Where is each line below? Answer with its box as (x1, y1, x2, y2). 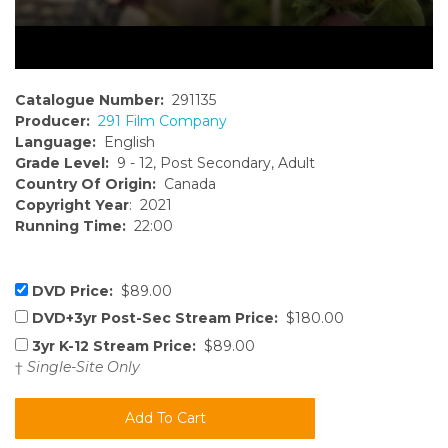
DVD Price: (32, 282, 113, 301)
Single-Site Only (27, 357, 140, 376)
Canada (156, 175, 216, 194)
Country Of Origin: (15, 175, 156, 194)
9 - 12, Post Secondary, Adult (109, 154, 315, 173)
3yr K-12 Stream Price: (32, 336, 196, 355)
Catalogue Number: (15, 91, 164, 110)
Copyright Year (15, 196, 129, 215)
